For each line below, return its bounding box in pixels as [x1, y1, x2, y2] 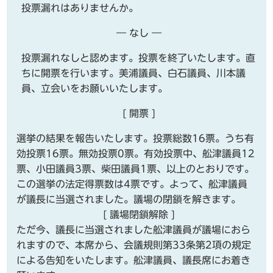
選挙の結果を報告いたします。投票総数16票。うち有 [16, 133, 255, 144]
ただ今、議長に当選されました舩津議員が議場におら [16, 225, 251, 235]
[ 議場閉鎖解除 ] [103, 210, 175, 220]
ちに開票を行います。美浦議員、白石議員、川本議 [21, 68, 246, 79]
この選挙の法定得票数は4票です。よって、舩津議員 [16, 179, 248, 190]
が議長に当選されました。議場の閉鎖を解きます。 [16, 194, 241, 205]
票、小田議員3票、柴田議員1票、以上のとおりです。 [16, 164, 255, 174]
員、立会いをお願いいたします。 [21, 83, 168, 94]
